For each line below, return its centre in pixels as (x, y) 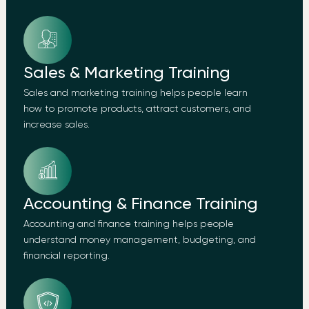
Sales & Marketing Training (127, 73)
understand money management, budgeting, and (139, 240)
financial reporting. (66, 256)
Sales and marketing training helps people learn (135, 93)
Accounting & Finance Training (140, 205)
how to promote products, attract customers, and (137, 109)
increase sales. (56, 125)
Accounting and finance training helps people (128, 225)
